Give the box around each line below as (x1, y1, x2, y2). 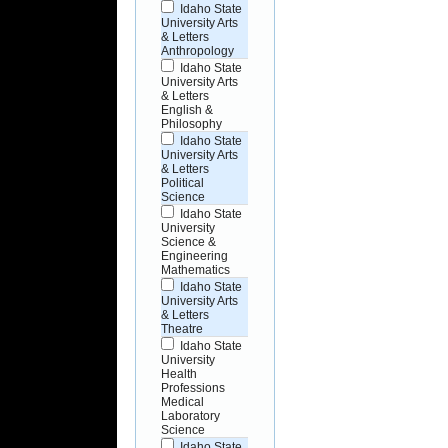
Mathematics (161, 263, 231, 276)
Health (161, 367, 198, 380)
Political (161, 176, 205, 189)
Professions (161, 381, 226, 394)
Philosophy (161, 117, 223, 130)
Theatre (161, 322, 204, 335)
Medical (161, 395, 205, 408)
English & (161, 103, 214, 116)
